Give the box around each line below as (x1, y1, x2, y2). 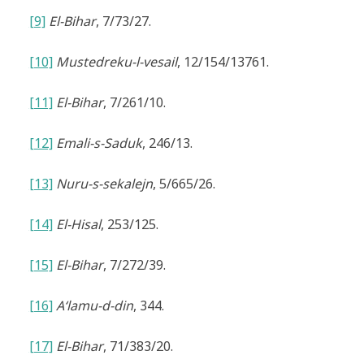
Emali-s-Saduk (55, 134, 142, 153)
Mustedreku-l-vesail (55, 53, 177, 71)
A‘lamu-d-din (55, 297, 133, 315)
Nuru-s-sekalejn (55, 175, 153, 193)
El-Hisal (55, 215, 101, 234)
